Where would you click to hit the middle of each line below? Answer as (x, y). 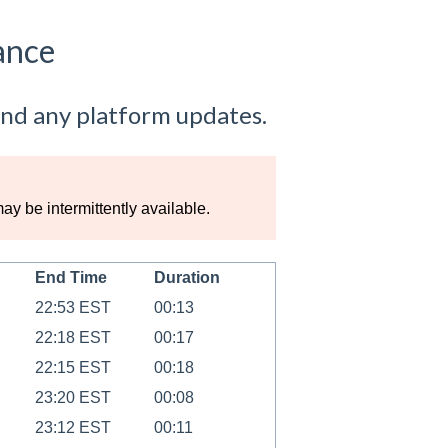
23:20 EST (72, 398)
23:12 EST (72, 428)
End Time (70, 278)
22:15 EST (72, 368)
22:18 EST (72, 338)
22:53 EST (72, 308)
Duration (186, 278)
